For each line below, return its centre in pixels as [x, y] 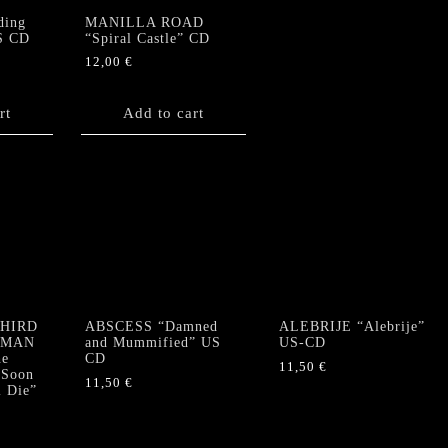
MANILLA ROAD [144, 22]
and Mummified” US [153, 343]
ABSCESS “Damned [151, 327]
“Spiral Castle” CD [147, 38]
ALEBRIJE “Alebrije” [351, 327]
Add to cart [163, 112]
